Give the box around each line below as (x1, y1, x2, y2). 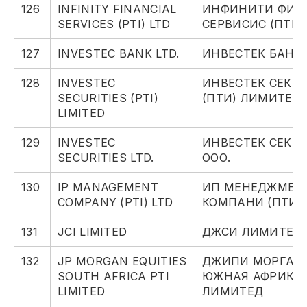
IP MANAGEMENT (58, 180, 158, 195)
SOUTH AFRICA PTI (58, 269, 169, 284)
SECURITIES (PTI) (58, 91, 158, 106)
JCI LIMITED (58, 225, 127, 239)
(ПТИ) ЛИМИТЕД (202, 91, 302, 106)
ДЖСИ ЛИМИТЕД (202, 225, 303, 239)
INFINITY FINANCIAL (58, 2, 177, 16)
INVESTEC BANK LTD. (58, 47, 180, 61)
